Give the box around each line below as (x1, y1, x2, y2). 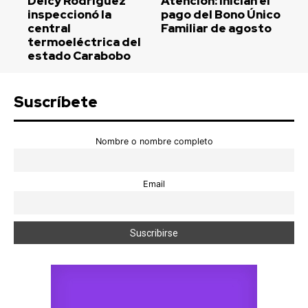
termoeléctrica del (27, 34, 141, 49)
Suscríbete (14, 91, 98, 112)
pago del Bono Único (161, 6, 280, 22)
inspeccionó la (27, 6, 111, 22)
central (27, 20, 71, 36)
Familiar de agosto (161, 20, 272, 36)
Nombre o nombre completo (95, 135, 213, 146)
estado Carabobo (27, 47, 131, 63)
